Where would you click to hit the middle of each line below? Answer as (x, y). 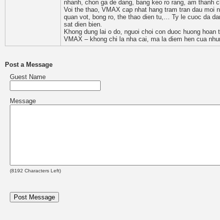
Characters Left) (42, 171)
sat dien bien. (83, 24)
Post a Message (29, 65)
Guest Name (28, 77)
